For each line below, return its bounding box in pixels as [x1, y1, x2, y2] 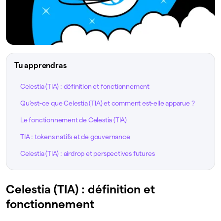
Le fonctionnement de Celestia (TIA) [20, 116, 130, 124]
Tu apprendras [14, 61, 67, 70]
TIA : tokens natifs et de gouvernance [20, 133, 130, 141]
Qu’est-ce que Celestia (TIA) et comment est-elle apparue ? [20, 99, 197, 108]
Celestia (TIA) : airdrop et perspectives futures [20, 149, 155, 158]
